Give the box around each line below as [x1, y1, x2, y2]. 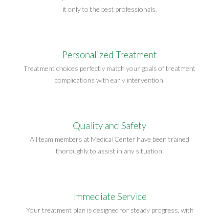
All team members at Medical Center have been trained [30, 134, 189, 143]
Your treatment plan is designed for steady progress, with [25, 205, 194, 214]
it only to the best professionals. [62, 4, 157, 13]
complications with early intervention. [54, 75, 165, 84]
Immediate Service [72, 190, 147, 202]
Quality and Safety [73, 119, 146, 131]
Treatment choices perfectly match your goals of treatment [23, 64, 196, 72]
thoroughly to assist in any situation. [55, 146, 164, 155]
